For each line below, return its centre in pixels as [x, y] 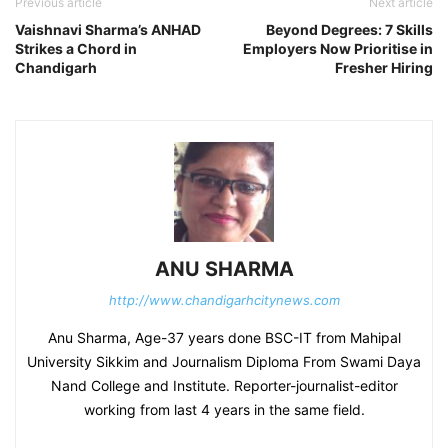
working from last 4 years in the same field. [224, 410]
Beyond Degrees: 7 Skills [349, 30]
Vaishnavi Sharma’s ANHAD [108, 30]
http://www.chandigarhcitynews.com [224, 300]
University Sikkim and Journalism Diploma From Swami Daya [224, 362]
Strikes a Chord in [76, 49]
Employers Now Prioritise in [338, 49]
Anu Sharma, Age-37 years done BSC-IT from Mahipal [224, 338]
